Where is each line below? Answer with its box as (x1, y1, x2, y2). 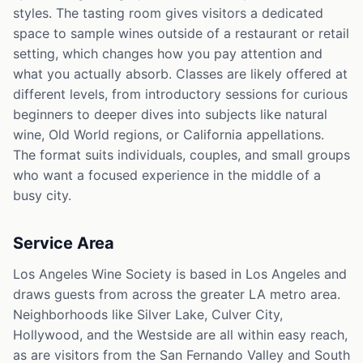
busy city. (13, 187, 71, 203)
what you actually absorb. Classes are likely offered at (13, 66, 348, 82)
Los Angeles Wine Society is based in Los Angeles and (13, 266, 347, 282)
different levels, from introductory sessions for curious (13, 86, 348, 102)
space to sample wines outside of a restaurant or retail (13, 25, 349, 41)
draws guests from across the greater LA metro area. (13, 286, 340, 302)
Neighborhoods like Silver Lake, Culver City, (13, 306, 283, 322)
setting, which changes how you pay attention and (13, 45, 322, 62)
